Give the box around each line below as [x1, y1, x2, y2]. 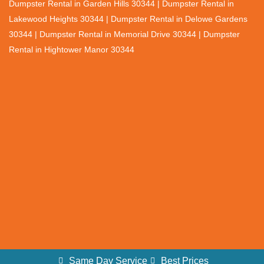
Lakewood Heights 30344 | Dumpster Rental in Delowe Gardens [9, 14, 247, 24]
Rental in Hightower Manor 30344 [9, 45, 134, 55]
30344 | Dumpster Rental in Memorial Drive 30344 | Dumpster [9, 29, 240, 39]
